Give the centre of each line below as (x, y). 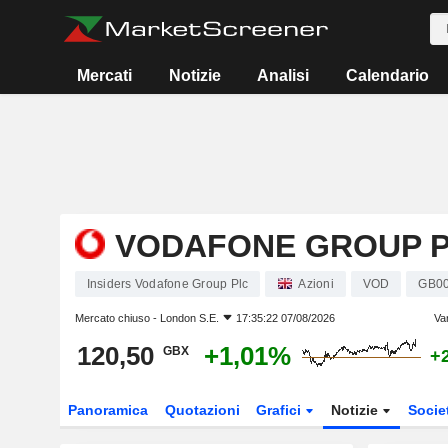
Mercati (105, 75)
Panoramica (107, 410)
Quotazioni (202, 410)
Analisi (283, 75)
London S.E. (189, 318)
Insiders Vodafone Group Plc (167, 284)
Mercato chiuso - (117, 318)
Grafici (281, 410)
